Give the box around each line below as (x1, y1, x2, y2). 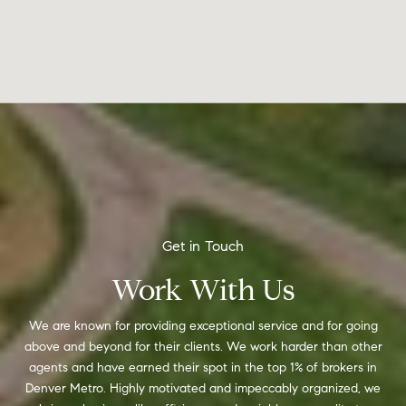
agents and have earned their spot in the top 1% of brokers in (29, 359, 377, 375)
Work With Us (111, 271, 295, 308)
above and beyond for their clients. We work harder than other (24, 338, 382, 354)
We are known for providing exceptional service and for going (28, 317, 378, 333)
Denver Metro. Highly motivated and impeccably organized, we (25, 380, 381, 396)
